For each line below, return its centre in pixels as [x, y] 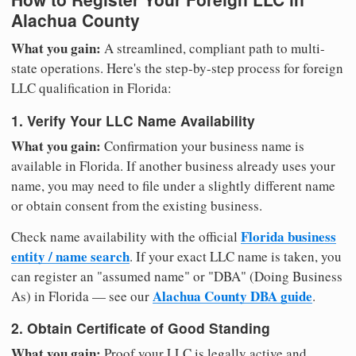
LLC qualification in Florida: [91, 88]
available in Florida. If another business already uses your [173, 165]
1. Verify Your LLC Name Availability [133, 120]
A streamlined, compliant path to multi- [213, 48]
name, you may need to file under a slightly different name [173, 185]
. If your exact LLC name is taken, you [236, 256]
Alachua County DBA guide [232, 296]
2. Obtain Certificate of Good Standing [141, 328]
